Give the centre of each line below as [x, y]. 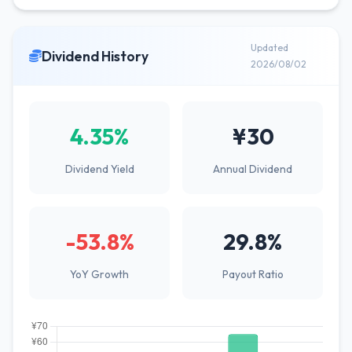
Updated [270, 48]
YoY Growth [99, 274]
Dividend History [95, 56]
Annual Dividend [253, 169]
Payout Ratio [253, 274]
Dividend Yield [99, 169]
